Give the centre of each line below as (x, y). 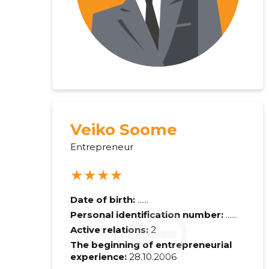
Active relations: (109, 230)
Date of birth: (102, 200)
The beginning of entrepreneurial (151, 245)
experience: (98, 257)
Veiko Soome (123, 130)
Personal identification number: (148, 215)
